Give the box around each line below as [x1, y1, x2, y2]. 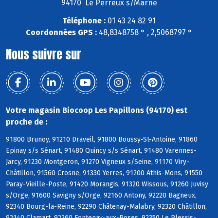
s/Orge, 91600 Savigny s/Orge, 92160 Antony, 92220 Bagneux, [6, 191, 197, 200]
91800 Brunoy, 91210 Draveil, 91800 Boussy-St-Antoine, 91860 [6, 135, 198, 144]
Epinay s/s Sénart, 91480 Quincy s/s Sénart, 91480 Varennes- [6, 146, 197, 155]
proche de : [6, 117, 47, 127]
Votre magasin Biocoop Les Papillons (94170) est [6, 105, 187, 115]
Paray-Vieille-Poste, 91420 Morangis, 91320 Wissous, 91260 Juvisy [6, 180, 208, 189]
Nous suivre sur [6, 45, 81, 63]
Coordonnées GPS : [26, 27, 97, 37]
